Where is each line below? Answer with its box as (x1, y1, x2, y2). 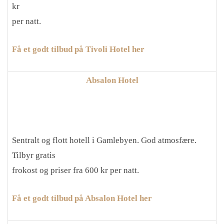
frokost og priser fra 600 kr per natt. (12, 165, 139, 175)
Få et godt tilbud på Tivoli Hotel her (12, 44, 144, 54)
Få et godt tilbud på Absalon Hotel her (12, 193, 152, 203)
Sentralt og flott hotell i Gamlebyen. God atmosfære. (12, 135, 196, 145)
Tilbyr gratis (12, 150, 55, 160)
